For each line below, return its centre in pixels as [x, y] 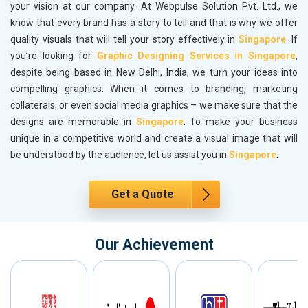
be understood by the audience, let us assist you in [120, 155]
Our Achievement [154, 245]
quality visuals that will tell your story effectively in [125, 40]
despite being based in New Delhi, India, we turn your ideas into [154, 73]
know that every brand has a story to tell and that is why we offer [154, 23]
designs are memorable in [73, 122]
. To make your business [240, 122]
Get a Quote [142, 195]
